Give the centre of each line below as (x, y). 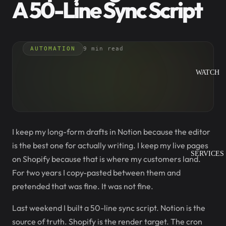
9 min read (103, 49)
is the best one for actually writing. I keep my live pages (110, 145)
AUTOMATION (53, 49)
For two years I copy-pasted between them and (96, 173)
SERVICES (207, 154)
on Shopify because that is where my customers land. (106, 159)
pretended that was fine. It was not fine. (83, 186)
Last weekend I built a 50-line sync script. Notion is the (109, 208)
